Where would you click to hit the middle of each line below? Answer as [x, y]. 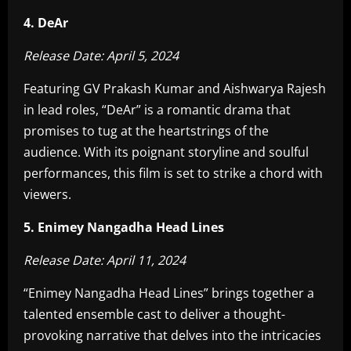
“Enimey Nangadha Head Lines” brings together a [169, 293]
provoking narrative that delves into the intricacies [172, 335]
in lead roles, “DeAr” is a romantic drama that [157, 110]
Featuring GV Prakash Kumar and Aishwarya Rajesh [175, 89]
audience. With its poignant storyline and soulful [166, 152]
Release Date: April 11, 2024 [105, 260]
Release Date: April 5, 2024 [101, 56]
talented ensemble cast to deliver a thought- [154, 314]
